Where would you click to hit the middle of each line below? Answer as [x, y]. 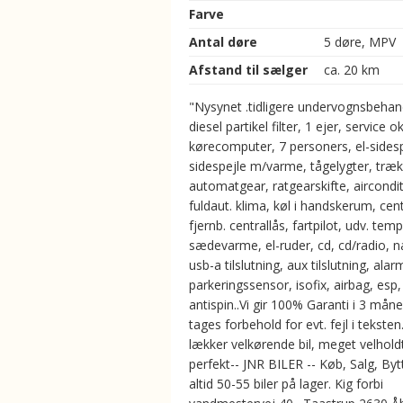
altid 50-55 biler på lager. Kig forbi [286, 384]
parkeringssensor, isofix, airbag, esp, [295, 285]
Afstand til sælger [248, 70]
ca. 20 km [354, 70]
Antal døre [223, 42]
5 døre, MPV [362, 42]
